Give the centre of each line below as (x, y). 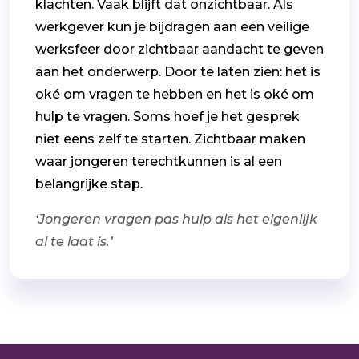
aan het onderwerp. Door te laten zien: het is (178, 71)
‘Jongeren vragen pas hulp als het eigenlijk (176, 219)
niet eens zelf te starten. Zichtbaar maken (170, 139)
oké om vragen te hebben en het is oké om (175, 94)
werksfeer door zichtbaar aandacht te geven (179, 49)
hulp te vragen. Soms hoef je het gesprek (167, 116)
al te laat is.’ (74, 241)
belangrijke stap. (92, 184)
